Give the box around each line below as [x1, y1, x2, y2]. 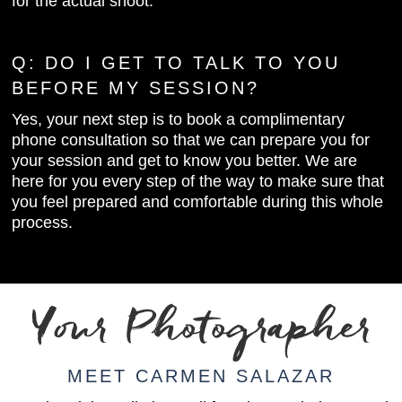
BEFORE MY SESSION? [12, 77, 260, 98]
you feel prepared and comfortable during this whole [12, 192, 384, 211]
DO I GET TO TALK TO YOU [45, 52, 341, 73]
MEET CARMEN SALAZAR [67, 365, 335, 386]
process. [12, 213, 74, 232]
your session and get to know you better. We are [12, 151, 358, 170]
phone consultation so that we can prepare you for [12, 130, 371, 149]
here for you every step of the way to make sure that [12, 171, 385, 190]
